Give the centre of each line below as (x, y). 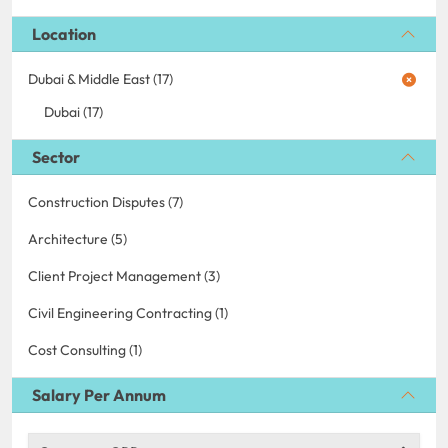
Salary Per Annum (99, 394)
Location (64, 33)
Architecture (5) (77, 238)
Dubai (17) (73, 111)
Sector (56, 156)
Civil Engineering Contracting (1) (128, 312)
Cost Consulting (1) (85, 349)
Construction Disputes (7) (105, 201)
